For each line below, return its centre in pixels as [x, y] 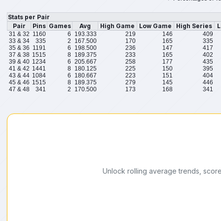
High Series [194, 26]
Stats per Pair [29, 17]
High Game [117, 26]
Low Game [155, 26]
